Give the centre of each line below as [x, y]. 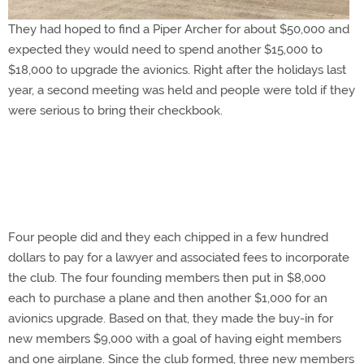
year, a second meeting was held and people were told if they [182, 90]
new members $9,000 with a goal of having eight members [175, 339]
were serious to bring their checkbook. [115, 110]
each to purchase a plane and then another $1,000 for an [168, 298]
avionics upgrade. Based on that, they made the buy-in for [171, 318]
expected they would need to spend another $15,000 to [165, 50]
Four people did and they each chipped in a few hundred [168, 237]
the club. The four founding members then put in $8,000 [167, 278]
